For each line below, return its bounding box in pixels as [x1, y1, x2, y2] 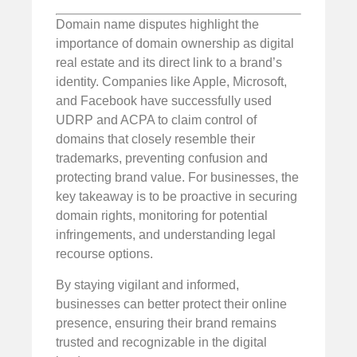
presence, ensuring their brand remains [56, 316, 277, 330]
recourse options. [56, 247, 153, 261]
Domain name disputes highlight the [56, 18, 259, 32]
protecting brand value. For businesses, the [56, 171, 299, 185]
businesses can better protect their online [56, 296, 287, 311]
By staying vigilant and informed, [56, 277, 239, 292]
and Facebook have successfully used [56, 94, 272, 108]
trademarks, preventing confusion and [56, 151, 268, 166]
